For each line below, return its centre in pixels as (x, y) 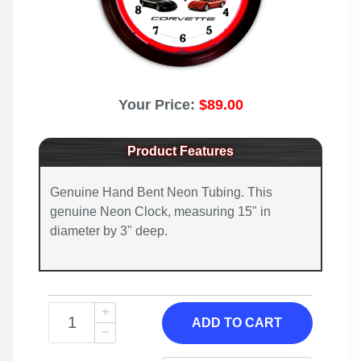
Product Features (180, 151)
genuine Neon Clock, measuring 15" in (160, 212)
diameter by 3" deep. (109, 231)
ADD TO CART (237, 323)
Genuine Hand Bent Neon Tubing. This (161, 192)
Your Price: (158, 105)
